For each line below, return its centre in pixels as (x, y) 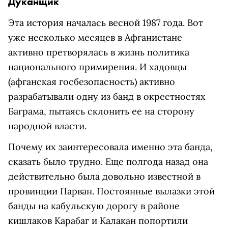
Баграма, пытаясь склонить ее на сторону (101, 111)
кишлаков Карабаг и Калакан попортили (98, 221)
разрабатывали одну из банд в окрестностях (107, 97)
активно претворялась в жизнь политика (99, 52)
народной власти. (47, 126)
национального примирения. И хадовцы (97, 67)
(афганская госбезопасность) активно (92, 82)
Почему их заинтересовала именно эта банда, (110, 147)
